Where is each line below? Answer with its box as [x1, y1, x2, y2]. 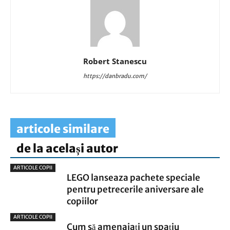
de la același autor [16, 141, 118, 156]
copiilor [67, 196, 98, 207]
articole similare [16, 122, 109, 136]
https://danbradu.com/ [83, 72, 147, 80]
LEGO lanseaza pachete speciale [67, 172, 200, 183]
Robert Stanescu [83, 56, 147, 66]
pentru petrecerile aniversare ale [67, 184, 204, 195]
